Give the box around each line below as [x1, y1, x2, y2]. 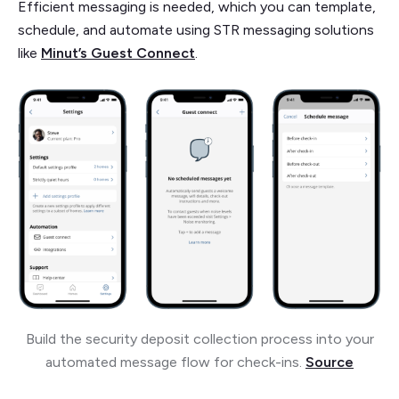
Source [305, 353, 354, 370]
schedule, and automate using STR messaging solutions [18, 21, 374, 39]
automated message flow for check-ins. [45, 353, 302, 370]
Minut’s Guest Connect [41, 45, 195, 62]
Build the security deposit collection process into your [25, 330, 374, 347]
